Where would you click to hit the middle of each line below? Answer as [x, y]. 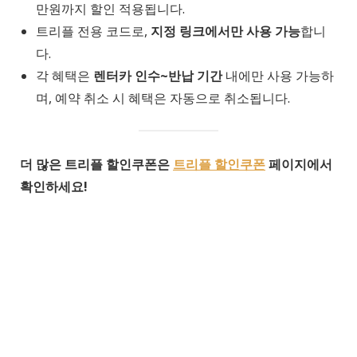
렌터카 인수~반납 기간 [158, 75]
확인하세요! [54, 186]
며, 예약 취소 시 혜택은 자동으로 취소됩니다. [163, 98]
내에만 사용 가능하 [278, 75]
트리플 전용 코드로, [93, 31]
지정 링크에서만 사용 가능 [226, 31]
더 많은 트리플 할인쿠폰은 [96, 164]
